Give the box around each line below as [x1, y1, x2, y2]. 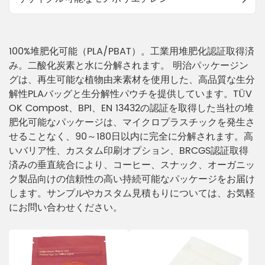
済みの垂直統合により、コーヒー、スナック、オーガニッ [9, 157, 255, 173]
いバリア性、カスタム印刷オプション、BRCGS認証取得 [9, 143, 248, 159]
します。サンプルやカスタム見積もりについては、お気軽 [9, 185, 255, 201]
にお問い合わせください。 [9, 199, 122, 215]
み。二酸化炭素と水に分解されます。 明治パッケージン [9, 57, 248, 73]
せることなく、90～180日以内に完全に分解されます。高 [9, 128, 253, 144]
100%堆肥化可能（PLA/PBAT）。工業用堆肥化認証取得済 [9, 43, 254, 59]
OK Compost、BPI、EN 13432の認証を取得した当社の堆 [9, 100, 254, 116]
